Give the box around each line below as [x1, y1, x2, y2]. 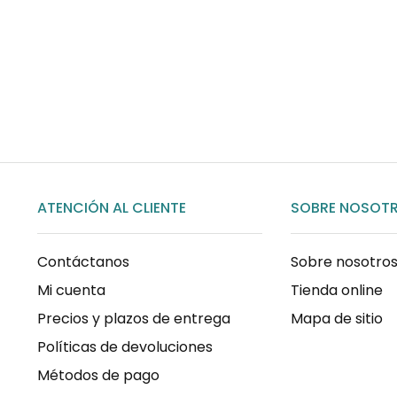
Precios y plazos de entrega [37, 308, 230, 330]
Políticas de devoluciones [37, 337, 213, 358]
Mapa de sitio [290, 308, 383, 330]
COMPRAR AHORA [78, 65, 204, 84]
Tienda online [290, 280, 383, 301]
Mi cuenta [37, 280, 105, 301]
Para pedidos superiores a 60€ [55, 20, 269, 42]
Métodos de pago [37, 365, 160, 386]
